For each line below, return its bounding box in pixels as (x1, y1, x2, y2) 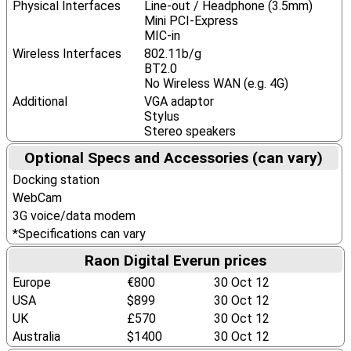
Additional (12, 94, 67, 109)
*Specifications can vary (12, 226, 146, 241)
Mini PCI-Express (143, 13, 238, 28)
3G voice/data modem (12, 208, 136, 223)
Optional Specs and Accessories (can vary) (24, 149, 323, 167)
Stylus (143, 109, 179, 124)
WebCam (12, 190, 62, 205)
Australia (12, 329, 60, 344)
